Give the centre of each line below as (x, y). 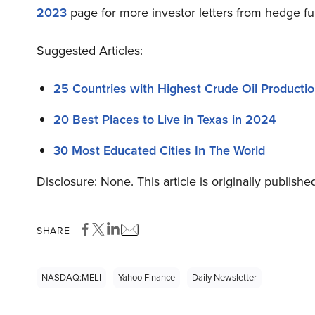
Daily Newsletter (224, 278)
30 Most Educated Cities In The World (159, 151)
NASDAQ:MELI (71, 278)
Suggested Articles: (90, 51)
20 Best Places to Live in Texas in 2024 (165, 120)
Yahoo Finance (147, 278)
